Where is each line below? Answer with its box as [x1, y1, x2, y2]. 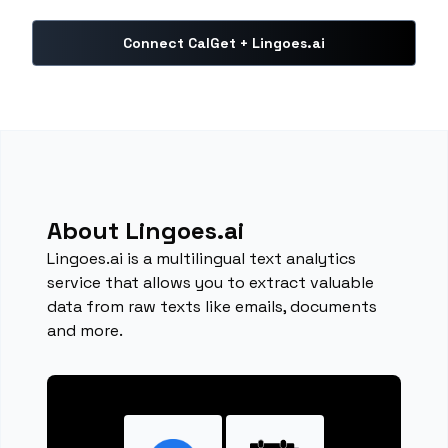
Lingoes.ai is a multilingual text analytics [47, 248, 357, 269]
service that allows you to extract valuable [47, 272, 375, 293]
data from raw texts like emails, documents [47, 296, 378, 317]
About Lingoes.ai [47, 215, 245, 246]
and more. [47, 320, 124, 341]
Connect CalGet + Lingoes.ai [123, 34, 325, 52]
